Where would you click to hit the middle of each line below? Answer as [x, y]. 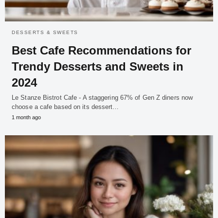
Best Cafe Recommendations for [101, 50]
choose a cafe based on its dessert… [65, 107]
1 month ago [26, 117]
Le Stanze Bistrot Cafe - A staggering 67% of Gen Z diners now [102, 97]
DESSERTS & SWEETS [45, 32]
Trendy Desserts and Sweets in [98, 66]
